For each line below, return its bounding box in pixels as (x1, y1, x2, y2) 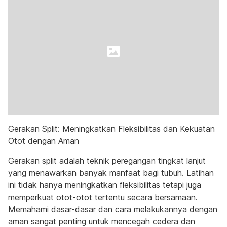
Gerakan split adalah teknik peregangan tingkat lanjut (8, 156, 206, 166)
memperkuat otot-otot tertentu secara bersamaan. (8, 192, 198, 202)
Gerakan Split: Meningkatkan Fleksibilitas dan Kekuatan (8, 124, 215, 134)
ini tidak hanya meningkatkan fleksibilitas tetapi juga (8, 180, 201, 190)
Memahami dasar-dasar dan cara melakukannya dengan (8, 204, 217, 214)
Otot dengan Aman (8, 136, 79, 146)
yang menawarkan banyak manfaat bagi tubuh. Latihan (8, 168, 214, 178)
